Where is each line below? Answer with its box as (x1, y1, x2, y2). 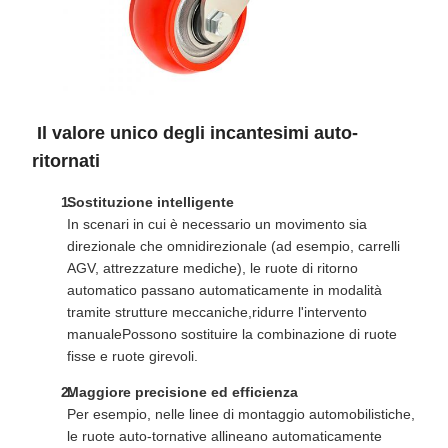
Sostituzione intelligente (67, 193, 234, 210)
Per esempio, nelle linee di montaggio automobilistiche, (67, 405, 415, 422)
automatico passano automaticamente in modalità (67, 281, 382, 298)
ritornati (32, 150, 100, 171)
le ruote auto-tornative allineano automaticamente (67, 427, 382, 444)
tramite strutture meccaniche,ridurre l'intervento (67, 303, 367, 320)
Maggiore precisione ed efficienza (67, 383, 298, 400)
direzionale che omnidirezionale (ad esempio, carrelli (67, 237, 400, 254)
